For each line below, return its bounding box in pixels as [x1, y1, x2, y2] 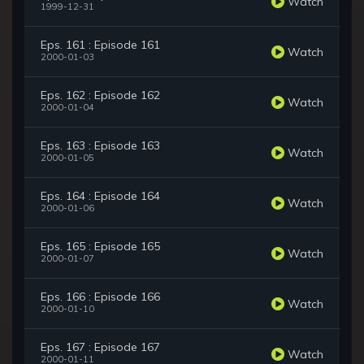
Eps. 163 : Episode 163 [41, 138, 160, 154]
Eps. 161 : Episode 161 [41, 37, 160, 53]
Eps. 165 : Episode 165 [41, 239, 160, 254]
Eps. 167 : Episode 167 [41, 340, 160, 355]
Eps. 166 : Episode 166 [41, 289, 160, 305]
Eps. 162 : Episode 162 [41, 88, 160, 103]
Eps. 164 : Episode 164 [41, 188, 160, 204]
